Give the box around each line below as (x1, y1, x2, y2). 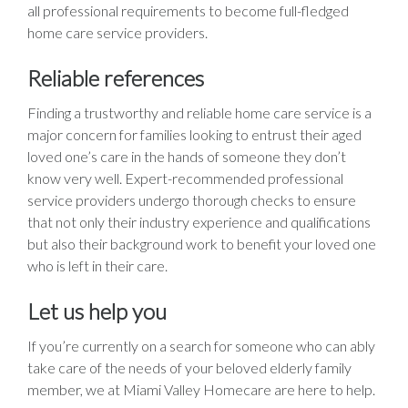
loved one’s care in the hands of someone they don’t (27, 147, 346, 165)
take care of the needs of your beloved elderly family (27, 358, 352, 376)
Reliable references (27, 64, 204, 91)
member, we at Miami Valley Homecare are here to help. (27, 380, 381, 398)
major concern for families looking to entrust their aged (27, 125, 362, 143)
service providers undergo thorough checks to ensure (27, 190, 356, 209)
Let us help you (27, 297, 167, 324)
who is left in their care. (27, 256, 168, 274)
